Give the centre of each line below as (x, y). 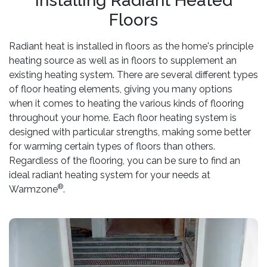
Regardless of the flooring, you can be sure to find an (125, 161)
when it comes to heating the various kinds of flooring (126, 103)
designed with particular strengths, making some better (130, 132)
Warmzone (33, 189)
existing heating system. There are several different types (133, 75)
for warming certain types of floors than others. (112, 146)
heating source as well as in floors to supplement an (123, 60)
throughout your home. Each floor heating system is (123, 118)
